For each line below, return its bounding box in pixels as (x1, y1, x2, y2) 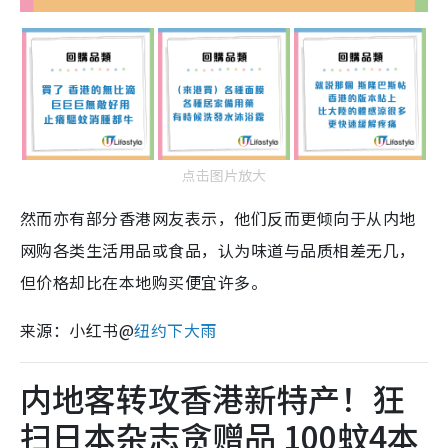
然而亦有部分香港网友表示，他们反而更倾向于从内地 (20, 205, 416, 230)
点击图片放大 (182, 164, 266, 185)
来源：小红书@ (20, 317, 135, 342)
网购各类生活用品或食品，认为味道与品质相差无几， (20, 237, 416, 262)
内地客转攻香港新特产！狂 (20, 374, 404, 421)
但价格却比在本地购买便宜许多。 (20, 269, 268, 294)
